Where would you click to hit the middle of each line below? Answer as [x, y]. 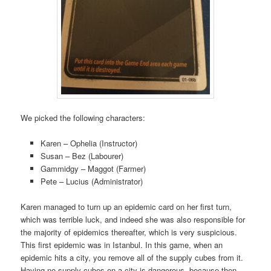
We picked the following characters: [83, 118]
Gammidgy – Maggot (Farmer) [93, 169]
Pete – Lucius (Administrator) [91, 181]
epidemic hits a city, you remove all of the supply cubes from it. [132, 258]
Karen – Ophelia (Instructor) [89, 143]
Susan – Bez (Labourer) [82, 156]
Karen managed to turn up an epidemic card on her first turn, [126, 207]
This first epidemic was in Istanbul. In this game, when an [122, 245]
